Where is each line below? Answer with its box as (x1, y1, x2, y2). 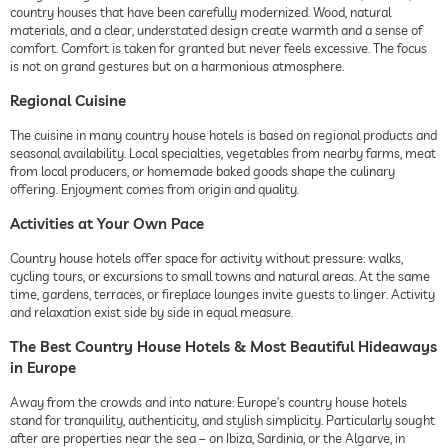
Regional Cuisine (10, 90, 126, 110)
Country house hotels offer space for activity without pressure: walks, (10, 249, 403, 266)
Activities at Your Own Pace (10, 213, 204, 233)
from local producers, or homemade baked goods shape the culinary (10, 162, 395, 179)
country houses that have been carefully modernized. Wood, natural (10, 3, 391, 20)
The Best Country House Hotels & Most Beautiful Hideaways (10, 336, 437, 356)
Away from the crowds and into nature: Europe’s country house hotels (10, 393, 407, 410)
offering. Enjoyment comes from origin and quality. (10, 180, 299, 197)
